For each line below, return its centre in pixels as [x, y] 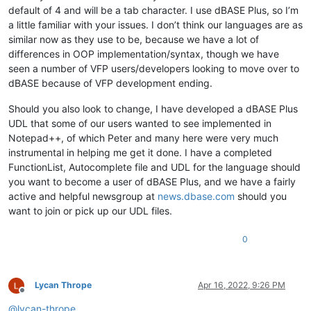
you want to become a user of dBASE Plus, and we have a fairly [152, 181]
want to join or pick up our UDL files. [90, 210]
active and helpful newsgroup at [83, 196]
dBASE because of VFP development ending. [110, 83]
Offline [34, 295]
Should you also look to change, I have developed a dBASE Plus [153, 108]
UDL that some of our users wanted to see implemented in [140, 123]
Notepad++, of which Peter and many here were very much [143, 137]
